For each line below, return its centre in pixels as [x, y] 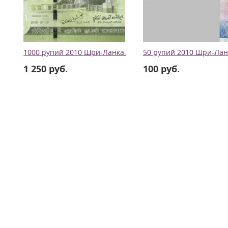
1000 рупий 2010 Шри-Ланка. [75, 52]
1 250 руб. [46, 69]
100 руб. [161, 69]
